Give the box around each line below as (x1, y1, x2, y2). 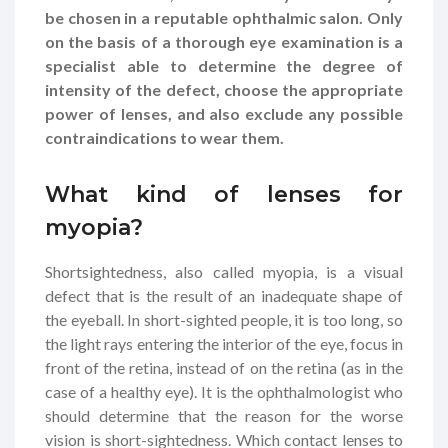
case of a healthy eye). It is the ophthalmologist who (45, 381, 403, 401)
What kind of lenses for (45, 180, 403, 208)
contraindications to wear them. (45, 127, 284, 147)
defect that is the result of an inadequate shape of (45, 285, 403, 305)
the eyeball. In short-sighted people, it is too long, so (45, 309, 403, 329)
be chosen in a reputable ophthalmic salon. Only (45, 7, 403, 27)
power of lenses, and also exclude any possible (45, 103, 403, 123)
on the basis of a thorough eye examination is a (45, 31, 403, 51)
